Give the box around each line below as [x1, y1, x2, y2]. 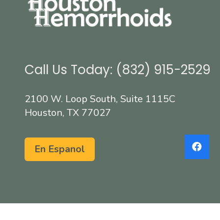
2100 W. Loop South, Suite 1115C [25, 92, 175, 106]
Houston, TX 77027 [25, 106, 111, 120]
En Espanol [34, 142, 85, 156]
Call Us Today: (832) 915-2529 [25, 61, 211, 79]
